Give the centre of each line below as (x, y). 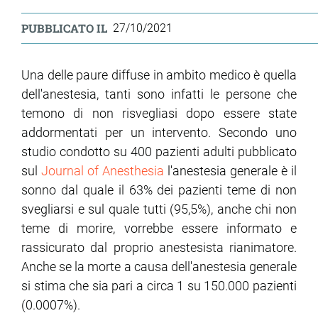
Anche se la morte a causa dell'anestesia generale (159, 266)
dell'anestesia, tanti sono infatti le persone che (159, 94)
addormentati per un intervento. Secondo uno (159, 132)
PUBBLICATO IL (64, 28)
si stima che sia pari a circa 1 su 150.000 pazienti (159, 285)
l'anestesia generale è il (230, 170)
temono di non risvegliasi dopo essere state (159, 113)
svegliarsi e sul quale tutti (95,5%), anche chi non (159, 209)
